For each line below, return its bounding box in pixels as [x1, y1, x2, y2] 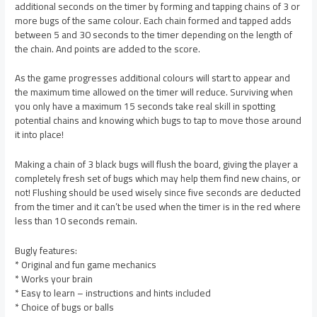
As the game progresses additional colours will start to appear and [15, 69, 291, 88]
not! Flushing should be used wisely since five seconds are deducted [15, 183, 301, 202]
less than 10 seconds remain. [15, 212, 138, 231]
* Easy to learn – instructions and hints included [15, 284, 212, 303]
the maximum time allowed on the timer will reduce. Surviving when [15, 83, 294, 102]
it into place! [15, 125, 64, 144]
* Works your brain [15, 270, 93, 289]
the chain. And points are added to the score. [15, 39, 201, 58]
